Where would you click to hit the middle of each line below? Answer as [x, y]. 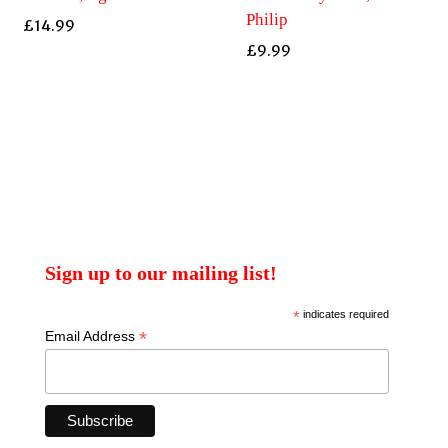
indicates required [344, 313]
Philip [266, 19]
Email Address [92, 335]
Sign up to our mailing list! [161, 273]
